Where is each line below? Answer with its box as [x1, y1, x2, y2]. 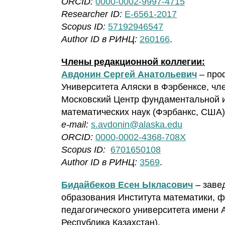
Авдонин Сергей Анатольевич [61, 69, 197, 80]
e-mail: [61, 120, 91, 130]
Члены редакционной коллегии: [61, 57, 205, 67]
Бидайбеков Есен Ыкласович [61, 180, 193, 190]
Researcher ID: [61, 9, 122, 20]
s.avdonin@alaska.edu [91, 120, 182, 130]
